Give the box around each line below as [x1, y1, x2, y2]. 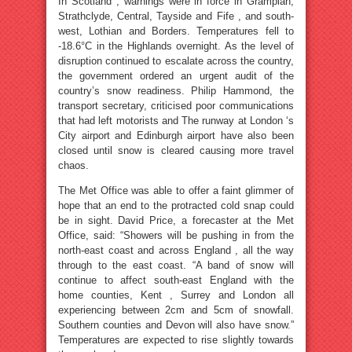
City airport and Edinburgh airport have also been [58, 130, 294, 141]
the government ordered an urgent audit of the [58, 70, 294, 82]
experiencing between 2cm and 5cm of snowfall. [58, 304, 294, 316]
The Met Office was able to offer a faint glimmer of [58, 185, 294, 196]
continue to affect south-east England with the [58, 274, 294, 286]
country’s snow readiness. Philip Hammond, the [58, 85, 294, 97]
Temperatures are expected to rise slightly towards [58, 334, 294, 346]
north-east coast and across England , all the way [58, 244, 294, 256]
